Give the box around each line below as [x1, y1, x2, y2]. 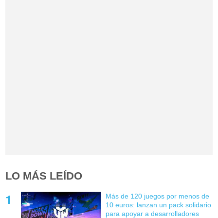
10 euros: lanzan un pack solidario [105, 201, 211, 209]
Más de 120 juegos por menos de [105, 192, 209, 200]
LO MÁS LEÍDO [5, 170, 83, 182]
